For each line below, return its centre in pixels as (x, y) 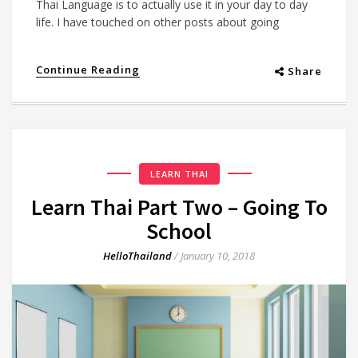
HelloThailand (137, 255)
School (179, 231)
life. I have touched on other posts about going (157, 22)
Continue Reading (88, 69)
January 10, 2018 (218, 255)
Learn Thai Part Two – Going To (179, 207)
